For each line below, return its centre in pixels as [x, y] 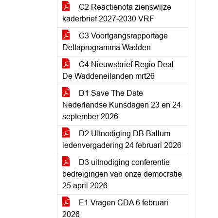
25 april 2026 [85, 186]
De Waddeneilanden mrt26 [109, 76]
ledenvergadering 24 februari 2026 [122, 145]
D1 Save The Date [110, 93]
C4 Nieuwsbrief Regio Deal [125, 64]
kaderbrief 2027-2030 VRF [108, 19]
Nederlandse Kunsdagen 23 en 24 [122, 105]
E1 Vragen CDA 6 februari [123, 203]
